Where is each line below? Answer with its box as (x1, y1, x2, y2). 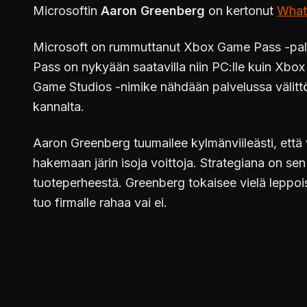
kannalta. (33, 99, 84, 114)
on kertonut (208, 3, 277, 19)
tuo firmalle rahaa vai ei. (33, 195, 167, 210)
